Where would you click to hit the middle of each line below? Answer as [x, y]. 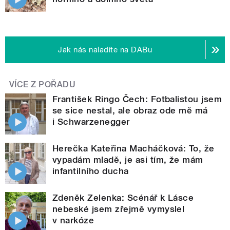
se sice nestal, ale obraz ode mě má [130, 110]
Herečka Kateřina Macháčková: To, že [133, 148]
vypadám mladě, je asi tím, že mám [128, 159]
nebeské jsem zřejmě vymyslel [119, 209]
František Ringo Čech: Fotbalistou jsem [137, 99]
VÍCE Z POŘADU [43, 84]
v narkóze [73, 220]
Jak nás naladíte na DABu [105, 50]
